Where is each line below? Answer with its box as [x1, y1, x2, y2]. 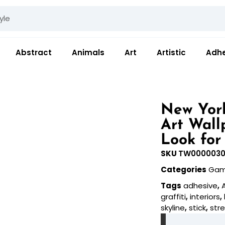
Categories [161, 164, 207, 175]
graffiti [161, 191, 186, 202]
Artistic [157, 47, 186, 58]
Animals [72, 47, 104, 58]
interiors [190, 191, 220, 202]
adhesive [183, 180, 218, 191]
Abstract [16, 47, 52, 58]
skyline [161, 202, 185, 213]
